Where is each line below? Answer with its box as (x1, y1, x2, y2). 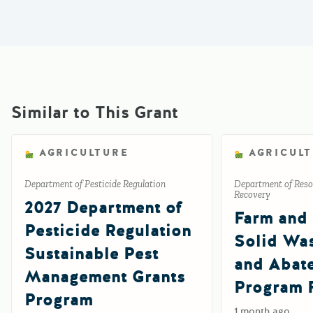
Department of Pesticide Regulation (24, 178, 166, 191)
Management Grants (24, 265, 185, 289)
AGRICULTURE (38, 146, 129, 160)
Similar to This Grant (11, 101, 178, 125)
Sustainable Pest (24, 242, 159, 266)
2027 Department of (24, 196, 182, 220)
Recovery (234, 189, 270, 201)
